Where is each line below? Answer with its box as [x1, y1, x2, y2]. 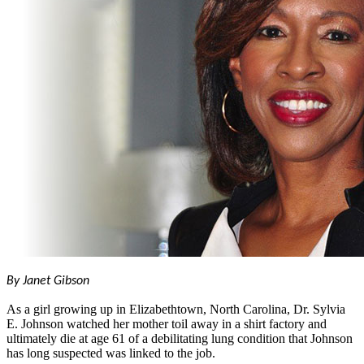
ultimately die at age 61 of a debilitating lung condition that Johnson [6, 331, 353, 345]
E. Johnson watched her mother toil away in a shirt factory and [6, 316, 327, 331]
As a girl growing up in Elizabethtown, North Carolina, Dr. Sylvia [6, 301, 345, 316]
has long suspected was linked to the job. [6, 345, 215, 360]
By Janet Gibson [6, 274, 89, 288]
